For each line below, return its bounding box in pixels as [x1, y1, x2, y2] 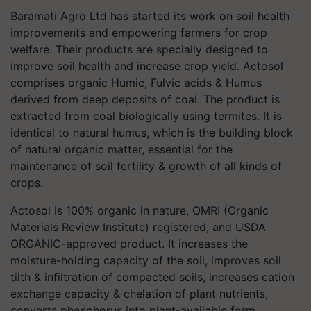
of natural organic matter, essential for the [10, 142, 233, 156]
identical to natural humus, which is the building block [10, 126, 293, 140]
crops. [10, 176, 43, 190]
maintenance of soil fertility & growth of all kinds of [10, 159, 282, 173]
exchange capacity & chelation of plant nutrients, [10, 287, 268, 301]
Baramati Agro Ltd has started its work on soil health [10, 9, 289, 23]
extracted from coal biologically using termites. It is [10, 109, 282, 123]
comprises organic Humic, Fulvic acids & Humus [10, 76, 262, 90]
